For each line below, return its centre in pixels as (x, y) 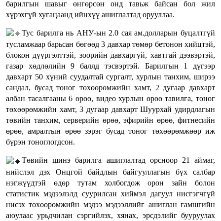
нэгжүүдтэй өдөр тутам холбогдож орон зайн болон (110, 183)
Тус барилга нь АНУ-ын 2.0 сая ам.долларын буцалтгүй (118, 33)
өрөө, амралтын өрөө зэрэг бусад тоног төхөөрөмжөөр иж (110, 131)
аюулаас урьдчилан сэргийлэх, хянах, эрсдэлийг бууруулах (110, 215)
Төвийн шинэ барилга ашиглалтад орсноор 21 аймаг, (118, 160)
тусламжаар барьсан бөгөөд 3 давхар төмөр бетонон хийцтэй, (110, 44)
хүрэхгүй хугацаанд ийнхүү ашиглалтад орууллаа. (90, 15)
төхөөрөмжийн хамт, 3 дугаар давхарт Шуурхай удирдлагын (110, 110)
